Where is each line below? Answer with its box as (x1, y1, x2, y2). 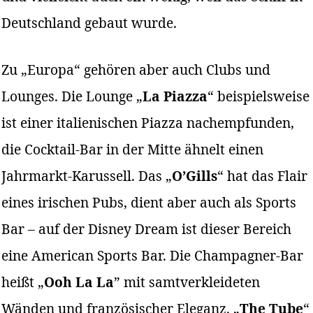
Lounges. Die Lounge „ (1, 86, 143, 105)
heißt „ (1, 272, 45, 291)
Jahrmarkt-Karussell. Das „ (1, 166, 173, 185)
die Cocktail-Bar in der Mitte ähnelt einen (1, 139, 264, 159)
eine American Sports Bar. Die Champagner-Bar (1, 245, 304, 265)
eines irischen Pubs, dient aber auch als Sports (1, 192, 297, 212)
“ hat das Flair (217, 166, 308, 185)
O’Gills (172, 166, 218, 185)
